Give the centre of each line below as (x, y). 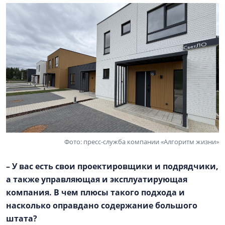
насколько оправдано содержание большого (102, 206)
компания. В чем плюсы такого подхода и (95, 193)
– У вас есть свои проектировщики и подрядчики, (112, 166)
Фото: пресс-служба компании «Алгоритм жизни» (142, 142)
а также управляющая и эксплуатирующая (97, 180)
